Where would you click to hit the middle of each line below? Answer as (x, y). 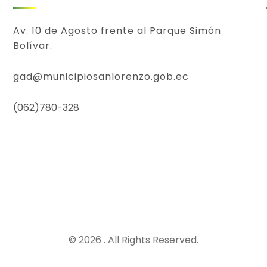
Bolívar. (32, 45)
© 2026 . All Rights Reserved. (133, 240)
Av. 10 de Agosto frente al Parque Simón (117, 30)
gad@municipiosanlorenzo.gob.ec (101, 76)
